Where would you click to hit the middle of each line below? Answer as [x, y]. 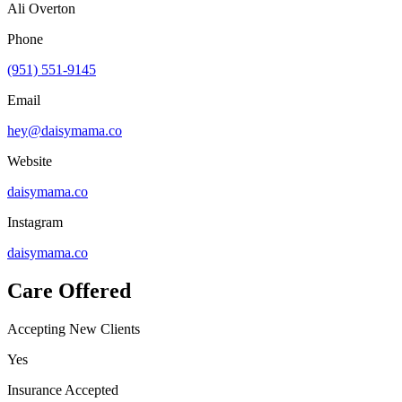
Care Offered [69, 290]
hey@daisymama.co [65, 130]
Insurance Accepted [63, 389]
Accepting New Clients [74, 328]
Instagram [35, 222]
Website [30, 161]
